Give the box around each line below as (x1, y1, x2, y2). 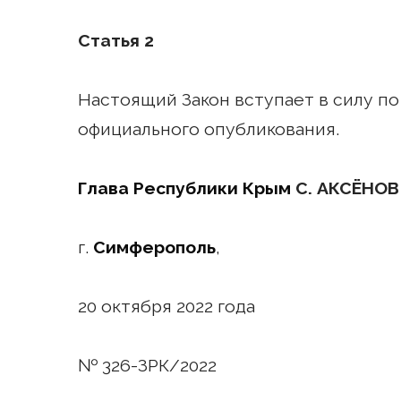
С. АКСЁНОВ (291, 177, 399, 199)
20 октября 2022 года (78, 295, 255, 317)
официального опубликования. (78, 118, 339, 140)
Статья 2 (78, 30, 154, 51)
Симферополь (93, 236, 216, 258)
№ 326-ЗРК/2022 (78, 354, 217, 376)
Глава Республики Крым (78, 177, 291, 199)
